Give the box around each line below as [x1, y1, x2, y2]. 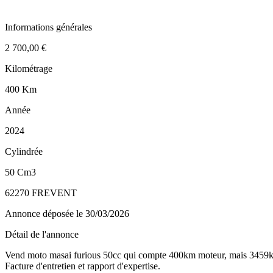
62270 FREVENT [5, 187, 77, 198]
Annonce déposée [5, 208, 76, 219]
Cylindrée [5, 146, 43, 157]
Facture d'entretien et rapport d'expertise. [5, 260, 160, 271]
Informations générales [5, 21, 92, 32]
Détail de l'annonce [5, 229, 79, 239]
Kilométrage [5, 63, 52, 74]
